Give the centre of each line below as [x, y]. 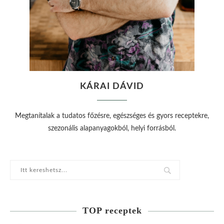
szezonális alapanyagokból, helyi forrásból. [112, 129]
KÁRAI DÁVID [112, 87]
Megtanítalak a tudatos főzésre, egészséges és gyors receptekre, [112, 116]
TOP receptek [112, 211]
